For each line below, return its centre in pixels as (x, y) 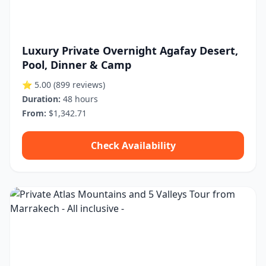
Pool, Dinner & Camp (77, 65)
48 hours (79, 99)
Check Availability (133, 145)
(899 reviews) (79, 85)
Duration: (41, 99)
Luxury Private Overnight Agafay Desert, (130, 50)
